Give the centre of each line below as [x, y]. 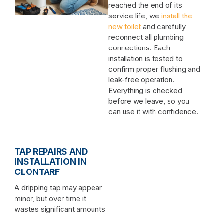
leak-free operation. [141, 79]
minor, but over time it [50, 198]
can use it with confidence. [153, 111]
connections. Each [139, 47]
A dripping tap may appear [58, 187]
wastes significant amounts [60, 209]
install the [177, 15]
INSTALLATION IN [51, 161]
